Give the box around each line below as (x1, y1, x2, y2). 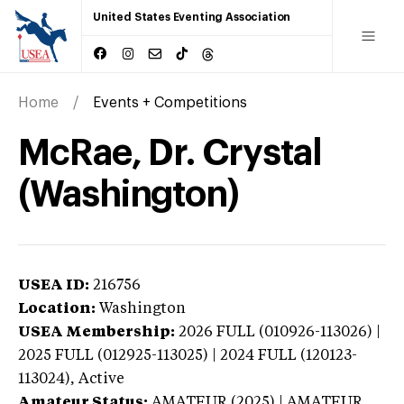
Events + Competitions (93, 95, 247, 110)
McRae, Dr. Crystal (18, 134, 322, 171)
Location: (18, 301, 96, 317)
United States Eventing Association (93, 12, 291, 23)
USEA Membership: (18, 325, 175, 340)
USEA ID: (18, 278, 89, 293)
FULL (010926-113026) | (216, 325, 381, 340)
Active (78, 372, 124, 387)
